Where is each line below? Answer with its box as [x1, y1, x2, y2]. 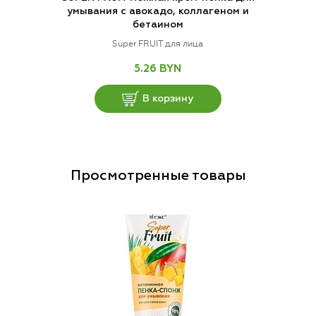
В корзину [142, 93, 193, 104]
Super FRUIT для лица [112, 39, 203, 49]
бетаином [132, 20, 183, 30]
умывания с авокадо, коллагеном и [66, 6, 249, 17]
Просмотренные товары [70, 169, 246, 183]
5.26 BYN [134, 63, 181, 75]
